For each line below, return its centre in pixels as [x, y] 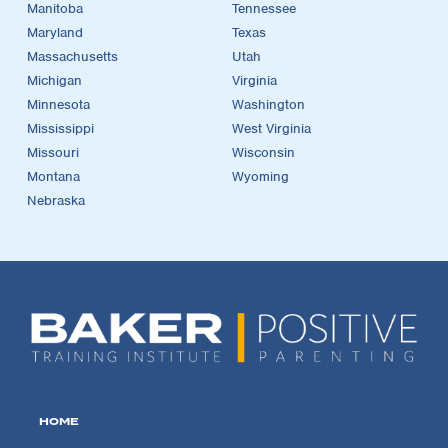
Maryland [55, 32]
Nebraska [56, 200]
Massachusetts [72, 56]
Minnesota [58, 104]
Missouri [53, 152]
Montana [53, 176]
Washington [268, 104]
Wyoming [260, 176]
